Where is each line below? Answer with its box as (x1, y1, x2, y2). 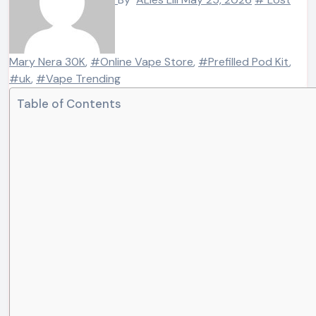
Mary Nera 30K (9, 54, 85, 69)
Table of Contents (17, 96, 121, 111)
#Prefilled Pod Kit (198, 54, 289, 69)
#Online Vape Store (90, 54, 193, 69)
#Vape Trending (36, 71, 121, 86)
